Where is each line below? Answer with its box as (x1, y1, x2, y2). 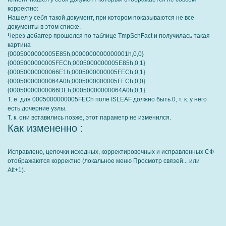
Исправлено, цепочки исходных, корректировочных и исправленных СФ (8, 148, 214, 155)
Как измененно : (8, 123, 83, 134)
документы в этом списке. (8, 23, 81, 30)
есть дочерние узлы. (8, 105, 67, 112)
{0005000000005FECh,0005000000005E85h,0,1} (8, 60, 145, 67)
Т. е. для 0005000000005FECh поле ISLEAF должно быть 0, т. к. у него (8, 96, 207, 103)
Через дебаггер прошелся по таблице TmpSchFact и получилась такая (8, 32, 210, 39)
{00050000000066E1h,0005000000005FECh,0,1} (8, 69, 145, 76)
